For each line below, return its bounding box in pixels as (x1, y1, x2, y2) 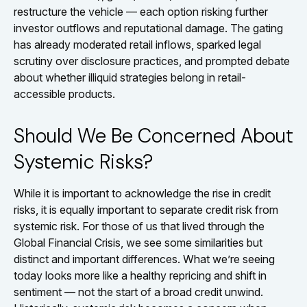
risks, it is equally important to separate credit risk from (14, 202, 278, 217)
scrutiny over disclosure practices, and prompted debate (14, 53, 290, 68)
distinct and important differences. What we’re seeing (14, 251, 275, 266)
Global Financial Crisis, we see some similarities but (14, 235, 262, 249)
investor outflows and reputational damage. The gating (14, 21, 283, 35)
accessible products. (14, 86, 115, 101)
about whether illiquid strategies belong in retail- (14, 70, 246, 84)
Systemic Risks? (14, 148, 153, 175)
